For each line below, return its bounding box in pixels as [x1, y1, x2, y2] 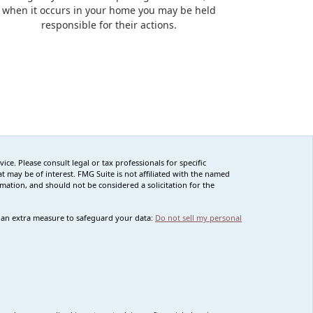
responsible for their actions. [41, 18, 177, 32]
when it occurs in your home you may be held [2, 3, 216, 17]
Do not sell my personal [155, 212, 242, 224]
